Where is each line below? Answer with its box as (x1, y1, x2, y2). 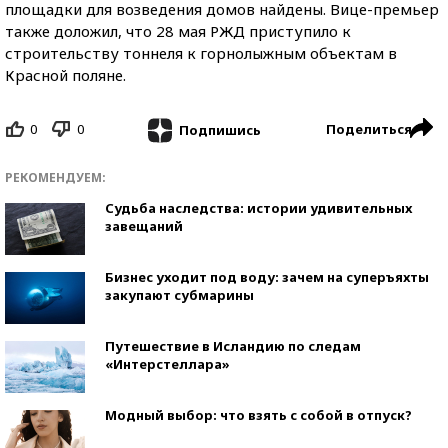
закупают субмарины (105, 285, 254, 304)
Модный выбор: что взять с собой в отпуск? (105, 405, 412, 424)
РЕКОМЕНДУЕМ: (5, 168, 106, 186)
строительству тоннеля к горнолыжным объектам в (5, 43, 397, 63)
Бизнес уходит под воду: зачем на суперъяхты (105, 267, 429, 286)
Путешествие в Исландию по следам (105, 336, 361, 355)
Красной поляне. (5, 65, 126, 85)
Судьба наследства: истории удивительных (105, 198, 412, 217)
